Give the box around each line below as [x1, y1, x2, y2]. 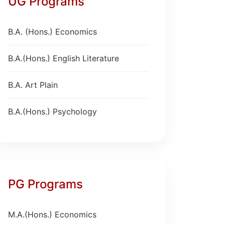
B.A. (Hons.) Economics [8, 27, 97, 37]
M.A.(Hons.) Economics [8, 209, 96, 219]
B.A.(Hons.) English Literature [8, 53, 119, 63]
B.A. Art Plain [8, 80, 58, 90]
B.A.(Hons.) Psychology [8, 106, 97, 117]
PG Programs [8, 177, 83, 191]
